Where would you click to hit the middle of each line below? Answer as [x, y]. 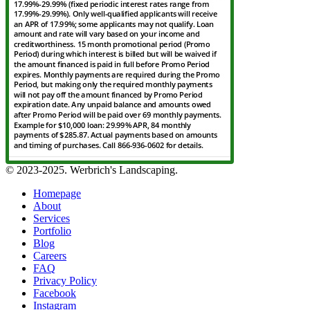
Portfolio [52, 230]
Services [52, 218]
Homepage [57, 193]
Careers [50, 255]
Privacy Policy [65, 280]
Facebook [55, 293]
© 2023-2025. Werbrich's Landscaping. [92, 170]
